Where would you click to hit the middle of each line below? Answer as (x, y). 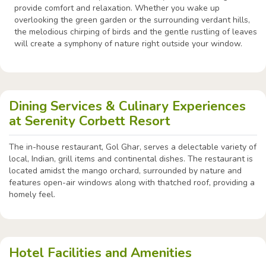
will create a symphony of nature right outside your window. (128, 44)
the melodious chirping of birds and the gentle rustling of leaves (135, 32)
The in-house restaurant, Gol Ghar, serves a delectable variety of (133, 147)
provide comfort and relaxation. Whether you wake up (117, 8)
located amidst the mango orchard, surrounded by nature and (125, 171)
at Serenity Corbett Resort (90, 121)
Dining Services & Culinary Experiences (127, 107)
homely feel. (32, 195)
